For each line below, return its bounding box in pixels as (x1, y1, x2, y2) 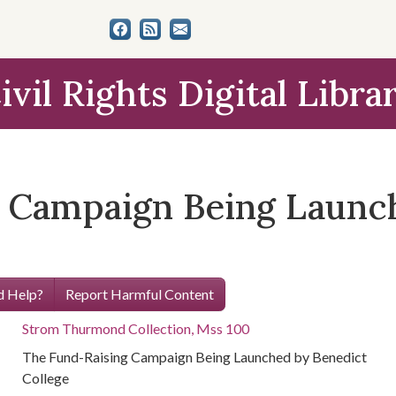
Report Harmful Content (65, 286, 214, 302)
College (22, 369, 70, 386)
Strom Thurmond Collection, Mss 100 (22, 320, 250, 337)
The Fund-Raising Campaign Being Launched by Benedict (22, 348, 368, 365)
